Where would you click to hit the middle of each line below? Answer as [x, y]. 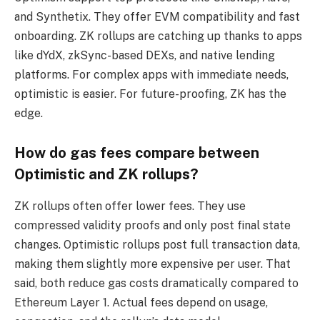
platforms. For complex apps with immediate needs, [151, 74]
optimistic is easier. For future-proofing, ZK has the [150, 94]
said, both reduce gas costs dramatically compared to [156, 283]
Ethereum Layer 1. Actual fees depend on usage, [141, 302]
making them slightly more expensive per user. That [152, 264]
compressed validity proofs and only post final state [152, 225]
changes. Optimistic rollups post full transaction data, [157, 244]
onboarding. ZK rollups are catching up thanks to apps [158, 36]
